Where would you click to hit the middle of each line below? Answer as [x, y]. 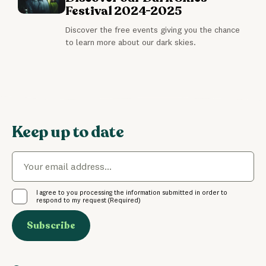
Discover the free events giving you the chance [153, 30]
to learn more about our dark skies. [131, 42]
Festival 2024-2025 [123, 11]
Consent [25, 185]
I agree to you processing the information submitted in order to [132, 193]
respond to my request [71, 200]
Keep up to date [68, 132]
